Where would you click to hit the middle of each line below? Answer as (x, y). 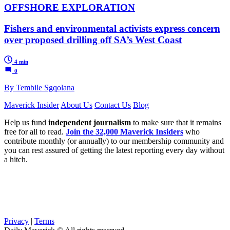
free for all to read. (35, 131)
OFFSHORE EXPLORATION (70, 8)
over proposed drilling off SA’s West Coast (93, 40)
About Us (76, 105)
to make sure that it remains (176, 122)
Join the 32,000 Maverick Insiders (124, 131)
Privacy (16, 221)
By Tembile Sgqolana (39, 87)
